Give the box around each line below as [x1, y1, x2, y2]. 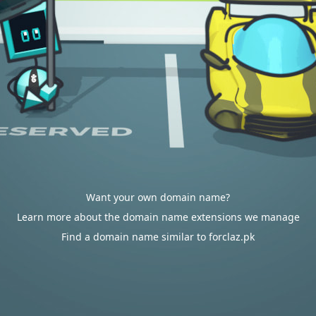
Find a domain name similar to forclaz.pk [61, 230, 255, 243]
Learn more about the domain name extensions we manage [16, 210, 300, 224]
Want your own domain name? [86, 190, 230, 204]
